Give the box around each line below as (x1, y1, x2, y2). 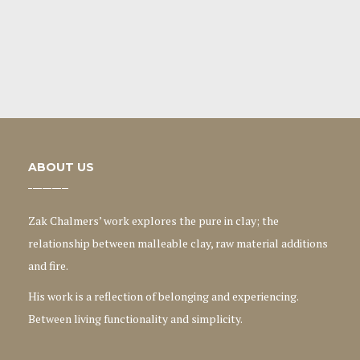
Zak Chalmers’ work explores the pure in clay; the (28, 213, 279, 228)
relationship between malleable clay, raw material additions (28, 235, 328, 251)
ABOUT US (28, 160, 94, 174)
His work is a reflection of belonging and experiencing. (28, 288, 298, 304)
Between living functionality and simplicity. (28, 311, 243, 326)
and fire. (28, 258, 68, 273)
